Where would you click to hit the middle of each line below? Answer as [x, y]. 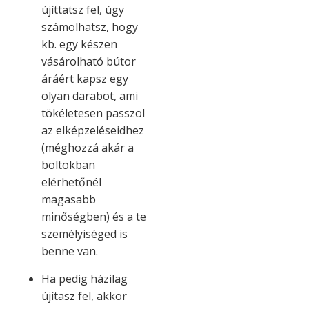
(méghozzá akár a [88, 148]
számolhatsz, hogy [90, 27]
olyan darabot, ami [90, 96]
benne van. [70, 251]
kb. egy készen [79, 44]
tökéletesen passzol [93, 113]
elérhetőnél [71, 182]
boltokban [68, 165]
